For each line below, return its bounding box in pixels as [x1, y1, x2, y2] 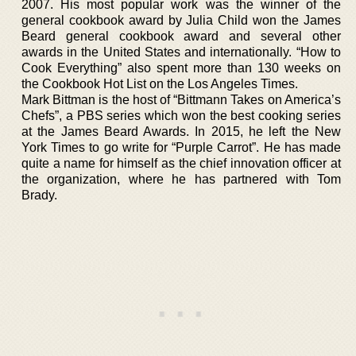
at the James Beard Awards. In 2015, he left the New [21, 124, 341, 138]
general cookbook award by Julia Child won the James [21, 13, 341, 27]
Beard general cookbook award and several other [21, 29, 341, 43]
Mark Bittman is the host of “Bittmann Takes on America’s [21, 92, 341, 106]
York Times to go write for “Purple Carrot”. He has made [21, 140, 341, 154]
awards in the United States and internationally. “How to [21, 44, 341, 59]
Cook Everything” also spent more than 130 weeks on [21, 60, 341, 75]
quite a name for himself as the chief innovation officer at [21, 156, 341, 170]
